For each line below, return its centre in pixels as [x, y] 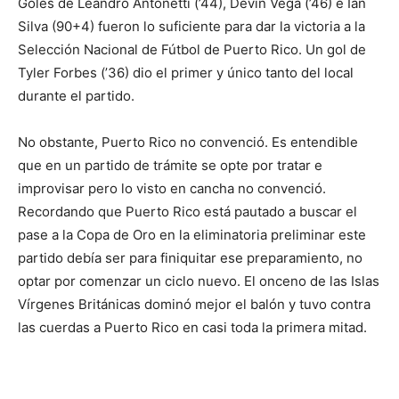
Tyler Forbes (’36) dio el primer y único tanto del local [186, 73]
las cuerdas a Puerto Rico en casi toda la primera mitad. [192, 328]
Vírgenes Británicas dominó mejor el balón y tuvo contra [194, 305]
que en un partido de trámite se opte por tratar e [170, 166]
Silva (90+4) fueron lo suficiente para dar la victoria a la [191, 27]
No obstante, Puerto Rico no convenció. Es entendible [188, 142]
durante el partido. [76, 96]
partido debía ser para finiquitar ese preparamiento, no [190, 258]
